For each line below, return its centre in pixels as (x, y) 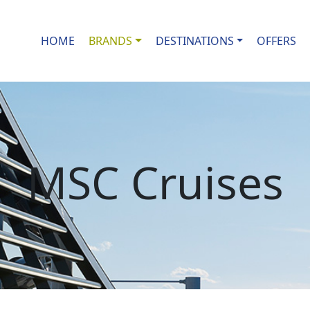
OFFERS (277, 41)
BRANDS (110, 41)
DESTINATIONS (194, 41)
